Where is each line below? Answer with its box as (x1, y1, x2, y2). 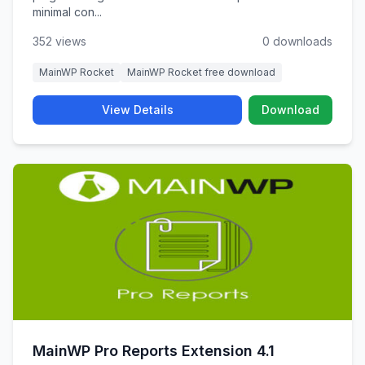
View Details (101, 103, 174, 117)
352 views (33, 34, 86, 48)
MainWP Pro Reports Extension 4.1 (33, 342, 275, 359)
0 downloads (262, 34, 332, 48)
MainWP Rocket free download (127, 66, 275, 78)
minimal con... (33, 5, 102, 19)
